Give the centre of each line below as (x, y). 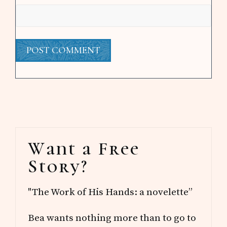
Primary (55, 135)
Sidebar (51, 153)
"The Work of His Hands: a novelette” (110, 192)
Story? (58, 166)
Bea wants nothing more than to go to (112, 218)
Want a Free (84, 148)
